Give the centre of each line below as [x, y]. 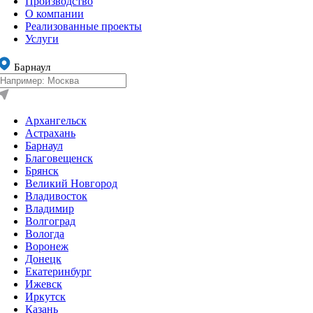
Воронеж [47, 246]
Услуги [42, 38]
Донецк [43, 259]
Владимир [50, 208]
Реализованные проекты [83, 26]
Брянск [42, 170]
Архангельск [56, 120]
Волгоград [50, 221]
